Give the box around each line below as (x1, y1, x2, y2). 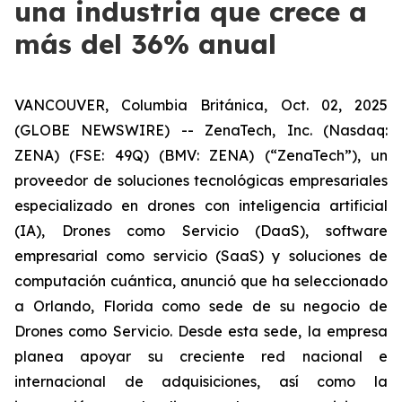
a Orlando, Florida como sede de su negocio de (14, 297, 388, 315)
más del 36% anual (14, 27, 276, 61)
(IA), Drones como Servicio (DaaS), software (14, 222, 388, 240)
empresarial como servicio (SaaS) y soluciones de (14, 247, 388, 265)
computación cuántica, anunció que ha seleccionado (14, 272, 388, 290)
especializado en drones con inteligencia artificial (14, 197, 388, 214)
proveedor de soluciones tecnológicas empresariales (14, 171, 388, 189)
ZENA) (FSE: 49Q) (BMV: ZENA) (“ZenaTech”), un (14, 146, 388, 164)
